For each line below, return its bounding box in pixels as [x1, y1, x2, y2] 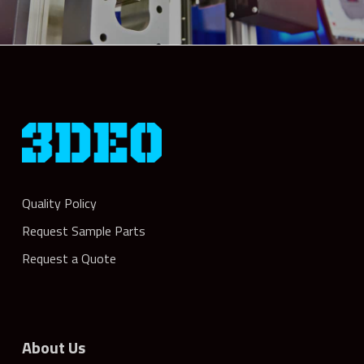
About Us [21, 335, 85, 360]
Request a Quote [21, 249, 116, 268]
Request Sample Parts [21, 221, 145, 240]
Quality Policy [21, 193, 97, 213]
